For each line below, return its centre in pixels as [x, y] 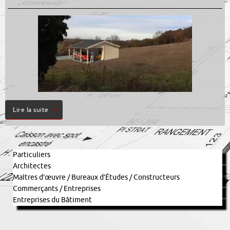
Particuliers [32, 155]
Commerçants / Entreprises [57, 188]
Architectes [32, 166]
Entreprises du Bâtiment [52, 200]
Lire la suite [31, 110]
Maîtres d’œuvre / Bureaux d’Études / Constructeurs [96, 177]
